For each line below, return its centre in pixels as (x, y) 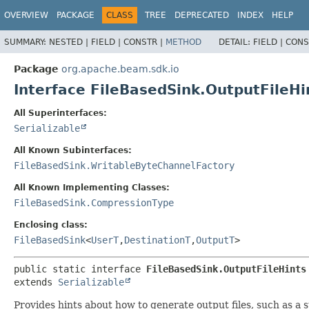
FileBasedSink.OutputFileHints (226, 269)
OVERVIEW (26, 15)
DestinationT (157, 240)
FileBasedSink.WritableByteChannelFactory (124, 165)
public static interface (80, 269)
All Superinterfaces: (60, 113)
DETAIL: (236, 42)
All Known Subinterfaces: (73, 150)
